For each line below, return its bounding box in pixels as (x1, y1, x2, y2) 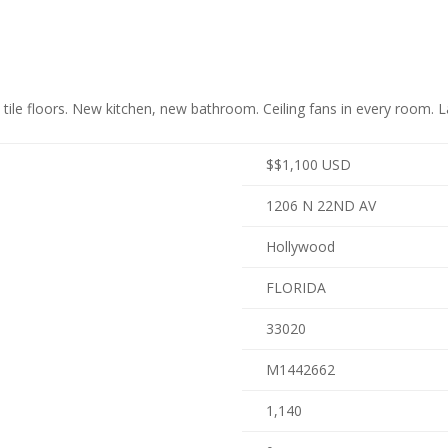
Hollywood (266, 237, 335, 256)
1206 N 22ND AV (266, 196, 376, 215)
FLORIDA (266, 278, 326, 297)
